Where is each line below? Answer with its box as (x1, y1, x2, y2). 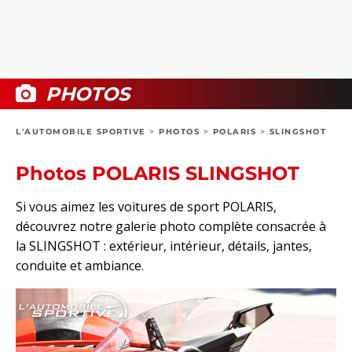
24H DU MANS (31, 111, 108, 123)
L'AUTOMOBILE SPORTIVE (16, 126, 146, 137)
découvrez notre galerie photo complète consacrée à (16, 218, 326, 236)
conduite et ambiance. (16, 257, 144, 275)
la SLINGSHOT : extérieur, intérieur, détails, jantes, (16, 237, 312, 255)
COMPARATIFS (31, 31, 110, 43)
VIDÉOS (31, 40, 73, 53)
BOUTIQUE (31, 75, 89, 88)
